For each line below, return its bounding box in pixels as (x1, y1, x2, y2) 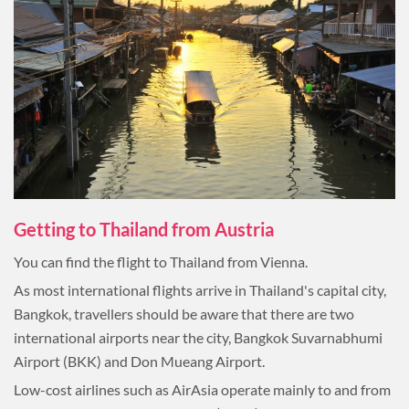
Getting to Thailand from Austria (14, 217, 274, 240)
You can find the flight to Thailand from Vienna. (14, 252, 308, 270)
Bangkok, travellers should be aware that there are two (14, 304, 354, 322)
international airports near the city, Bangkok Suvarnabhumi (14, 328, 383, 346)
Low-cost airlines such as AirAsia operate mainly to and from (14, 380, 391, 398)
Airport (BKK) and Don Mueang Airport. (14, 351, 265, 370)
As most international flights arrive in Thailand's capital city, (14, 280, 386, 299)
